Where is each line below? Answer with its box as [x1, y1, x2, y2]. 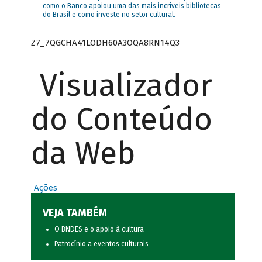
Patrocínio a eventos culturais [54, 240, 149, 249]
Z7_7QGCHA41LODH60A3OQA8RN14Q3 [30, 37, 180, 48]
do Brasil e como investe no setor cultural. [42, 11, 175, 19]
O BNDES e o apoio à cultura [54, 225, 144, 234]
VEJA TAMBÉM [42, 206, 107, 220]
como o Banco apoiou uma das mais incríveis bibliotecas [42, 2, 221, 11]
